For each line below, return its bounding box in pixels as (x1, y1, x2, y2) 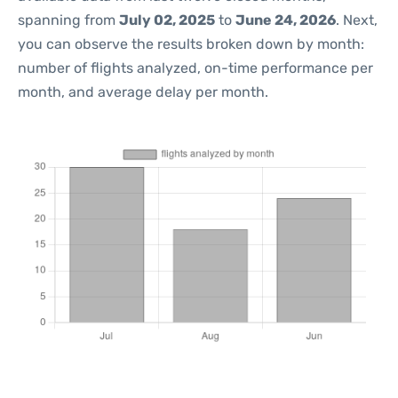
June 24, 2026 (235, 12, 336, 28)
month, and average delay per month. (18, 84, 268, 100)
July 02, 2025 (119, 12, 215, 28)
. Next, (336, 12, 378, 28)
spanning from (18, 12, 119, 28)
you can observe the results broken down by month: (18, 36, 364, 52)
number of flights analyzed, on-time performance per (18, 60, 373, 76)
